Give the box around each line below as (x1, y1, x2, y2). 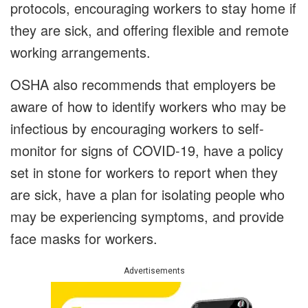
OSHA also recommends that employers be (10, 74, 276, 95)
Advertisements (123, 266, 185, 276)
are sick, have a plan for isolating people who (10, 184, 285, 205)
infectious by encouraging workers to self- (10, 118, 264, 139)
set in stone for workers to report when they (10, 162, 278, 183)
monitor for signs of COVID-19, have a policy (10, 140, 283, 161)
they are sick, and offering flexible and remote (10, 20, 289, 41)
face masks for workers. (10, 228, 157, 249)
